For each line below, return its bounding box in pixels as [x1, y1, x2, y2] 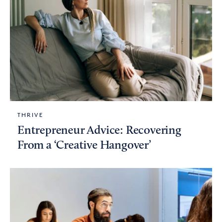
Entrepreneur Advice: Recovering [17, 125, 181, 137]
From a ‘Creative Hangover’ [17, 140, 151, 152]
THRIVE [17, 111, 43, 119]
